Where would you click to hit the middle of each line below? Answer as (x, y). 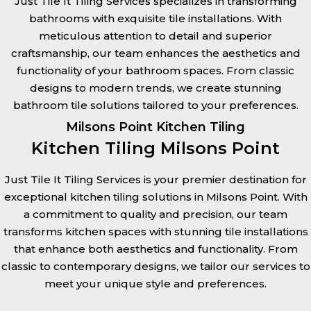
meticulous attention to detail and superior (155, 36)
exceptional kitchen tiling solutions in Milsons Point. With (155, 197)
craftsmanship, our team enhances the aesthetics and (155, 53)
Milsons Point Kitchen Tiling (155, 127)
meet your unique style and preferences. (155, 284)
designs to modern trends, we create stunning (155, 88)
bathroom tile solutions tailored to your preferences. (155, 105)
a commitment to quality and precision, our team (155, 214)
